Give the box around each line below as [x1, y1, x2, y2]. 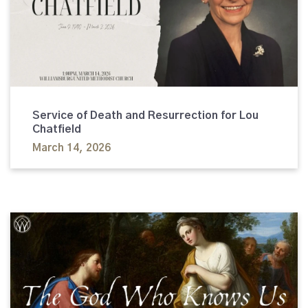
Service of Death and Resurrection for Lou [32, 109, 258, 121]
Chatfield [32, 123, 81, 135]
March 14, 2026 [32, 142, 111, 153]
